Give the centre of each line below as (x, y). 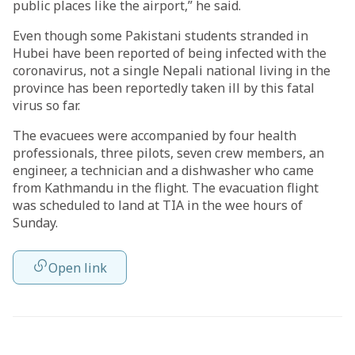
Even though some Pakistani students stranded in (160, 36)
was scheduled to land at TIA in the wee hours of (158, 205)
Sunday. (35, 223)
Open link (78, 267)
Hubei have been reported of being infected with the (170, 53)
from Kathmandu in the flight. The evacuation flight (166, 188)
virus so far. (46, 105)
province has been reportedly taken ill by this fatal (164, 88)
